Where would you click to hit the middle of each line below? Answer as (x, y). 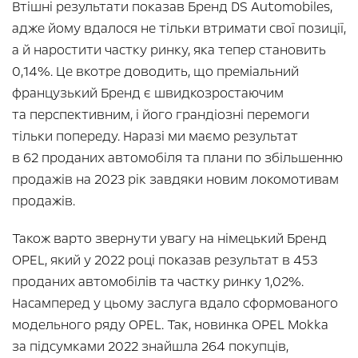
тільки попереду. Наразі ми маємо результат (155, 136)
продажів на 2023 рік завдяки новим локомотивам (175, 179)
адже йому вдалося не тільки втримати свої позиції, (179, 28)
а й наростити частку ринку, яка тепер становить (169, 50)
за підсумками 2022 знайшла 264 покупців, (150, 346)
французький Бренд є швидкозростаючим (148, 93)
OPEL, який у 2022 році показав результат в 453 (165, 260)
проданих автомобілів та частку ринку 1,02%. (158, 281)
